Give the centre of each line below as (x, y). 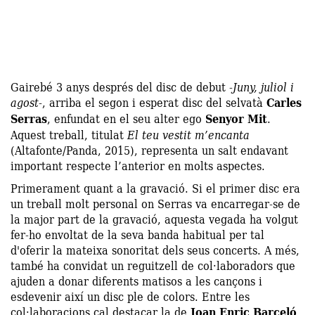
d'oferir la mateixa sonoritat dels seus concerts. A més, (155, 250)
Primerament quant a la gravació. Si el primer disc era (155, 188)
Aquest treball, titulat (69, 134)
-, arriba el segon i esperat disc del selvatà (153, 102)
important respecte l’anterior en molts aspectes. (138, 165)
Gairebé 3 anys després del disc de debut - (122, 86)
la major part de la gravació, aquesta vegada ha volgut (154, 219)
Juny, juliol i (263, 86)
